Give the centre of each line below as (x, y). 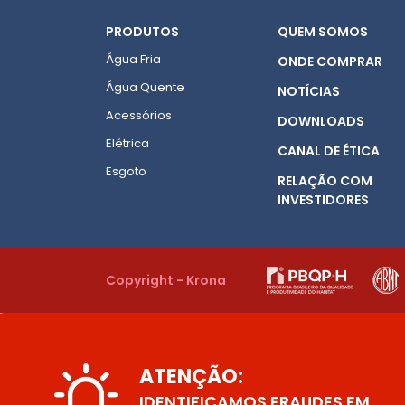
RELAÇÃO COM (325, 181)
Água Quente (145, 87)
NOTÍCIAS (309, 91)
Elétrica (127, 143)
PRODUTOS (142, 32)
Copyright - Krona (166, 280)
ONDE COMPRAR (330, 61)
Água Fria (133, 59)
